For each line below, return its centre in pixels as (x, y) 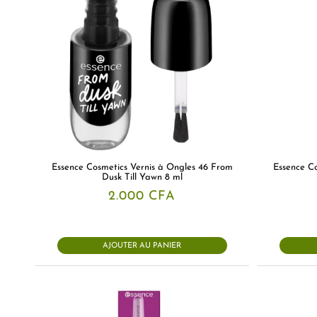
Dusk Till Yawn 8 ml (142, 177)
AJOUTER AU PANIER (142, 246)
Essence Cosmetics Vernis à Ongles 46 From (142, 167)
